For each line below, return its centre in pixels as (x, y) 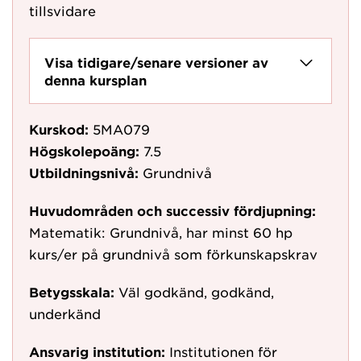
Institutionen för (223, 351)
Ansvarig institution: (97, 351)
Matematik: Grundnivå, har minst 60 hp (161, 232)
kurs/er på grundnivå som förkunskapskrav (173, 254)
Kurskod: (59, 129)
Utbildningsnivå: (84, 172)
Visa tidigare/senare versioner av (156, 62)
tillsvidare (62, 10)
